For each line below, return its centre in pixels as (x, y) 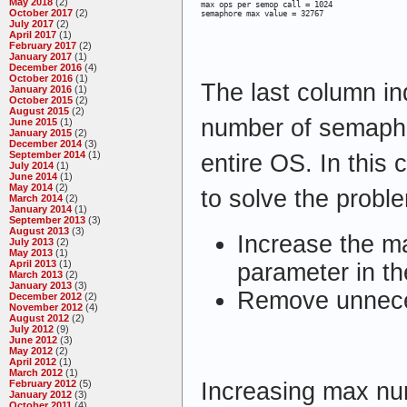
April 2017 (33, 35)
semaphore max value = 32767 (262, 13)
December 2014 (45, 144)
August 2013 (39, 231)
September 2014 (47, 155)
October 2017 (41, 13)
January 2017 (40, 57)
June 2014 (33, 177)
